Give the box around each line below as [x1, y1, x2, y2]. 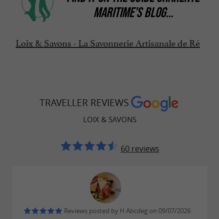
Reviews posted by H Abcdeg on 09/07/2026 [63, 207, 191, 216]
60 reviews [120, 143, 159, 154]
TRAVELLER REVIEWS [39, 96, 131, 109]
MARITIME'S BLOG [93, 4, 166, 21]
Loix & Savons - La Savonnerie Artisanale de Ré [16, 35, 200, 49]
